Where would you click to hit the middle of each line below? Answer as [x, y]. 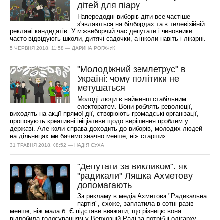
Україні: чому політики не [128, 79]
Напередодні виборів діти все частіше [134, 16]
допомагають [105, 185]
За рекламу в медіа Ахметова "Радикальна [142, 196]
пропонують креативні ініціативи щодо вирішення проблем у [99, 121]
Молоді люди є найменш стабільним [132, 99]
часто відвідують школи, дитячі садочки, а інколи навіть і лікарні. [108, 39]
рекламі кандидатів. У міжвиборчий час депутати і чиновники [101, 31]
